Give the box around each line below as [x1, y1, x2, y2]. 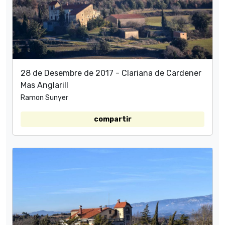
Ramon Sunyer [21, 93, 68, 102]
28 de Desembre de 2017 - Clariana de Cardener [21, 68, 201, 78]
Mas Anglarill [21, 80, 68, 90]
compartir [93, 115, 132, 124]
